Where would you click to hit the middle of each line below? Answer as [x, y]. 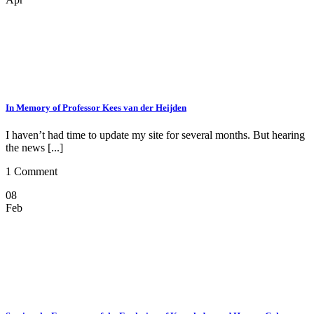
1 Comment [32, 172]
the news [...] [34, 148]
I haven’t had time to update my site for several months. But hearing [155, 135]
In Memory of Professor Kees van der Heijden [96, 108]
